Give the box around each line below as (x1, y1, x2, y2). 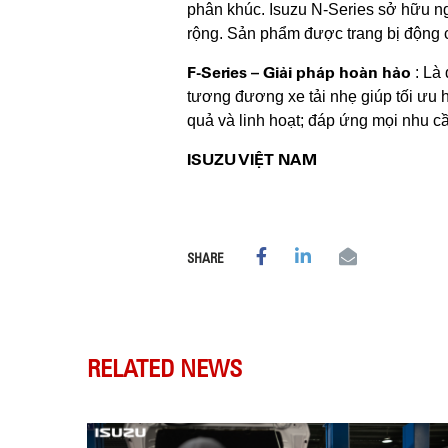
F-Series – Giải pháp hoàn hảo (187, 60, 411, 84)
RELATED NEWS (87, 352, 242, 383)
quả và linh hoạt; (187, 111, 308, 129)
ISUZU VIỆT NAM (187, 147, 317, 171)
